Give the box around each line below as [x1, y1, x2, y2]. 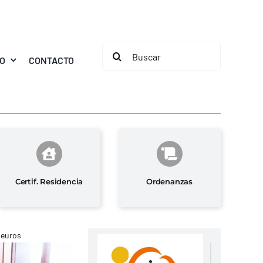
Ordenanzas [146, 176, 193, 186]
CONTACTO [29, 54, 75, 66]
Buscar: [102, 43, 136, 56]
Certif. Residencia [15, 176, 83, 186]
